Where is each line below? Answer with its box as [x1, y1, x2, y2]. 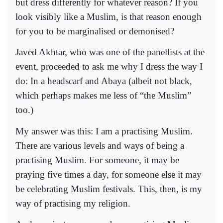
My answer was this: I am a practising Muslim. [15, 125, 193, 136]
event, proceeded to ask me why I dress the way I [15, 61, 203, 72]
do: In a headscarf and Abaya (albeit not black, [15, 76, 192, 87]
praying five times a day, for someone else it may [15, 169, 202, 180]
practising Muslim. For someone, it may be [15, 154, 179, 165]
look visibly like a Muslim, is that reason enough [15, 11, 202, 22]
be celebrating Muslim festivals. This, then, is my [15, 183, 202, 194]
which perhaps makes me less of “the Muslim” [15, 90, 191, 101]
